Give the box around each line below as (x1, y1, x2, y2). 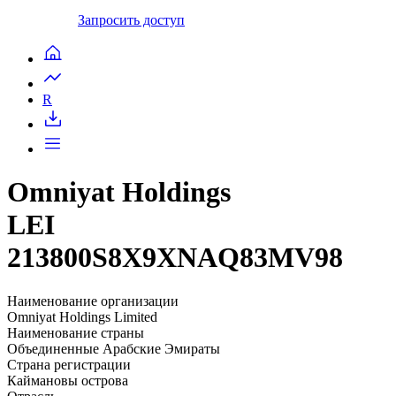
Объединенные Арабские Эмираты (7, 340, 220, 356)
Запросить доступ (78, 11, 185, 27)
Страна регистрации (7, 356, 131, 372)
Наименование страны (7, 324, 144, 340)
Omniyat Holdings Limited (7, 308, 157, 324)
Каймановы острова (7, 372, 128, 388)
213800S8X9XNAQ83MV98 (7, 241, 343, 274)
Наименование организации (7, 293, 179, 308)
